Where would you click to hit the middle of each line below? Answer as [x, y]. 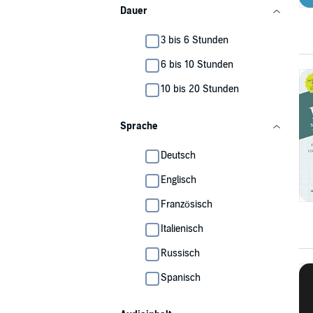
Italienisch [182, 229]
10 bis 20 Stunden [200, 89]
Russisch [180, 253]
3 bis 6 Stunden [195, 40]
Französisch [187, 204]
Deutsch [178, 155]
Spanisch [181, 278]
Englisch [179, 180]
